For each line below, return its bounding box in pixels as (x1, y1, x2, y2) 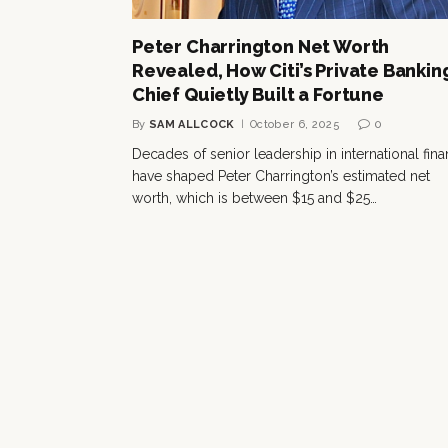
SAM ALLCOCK (149, 117, 235, 131)
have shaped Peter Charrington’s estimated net (132, 167, 430, 184)
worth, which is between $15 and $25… (132, 189, 377, 206)
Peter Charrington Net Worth (132, 35, 390, 57)
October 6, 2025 (250, 117, 340, 131)
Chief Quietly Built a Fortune (132, 83, 384, 105)
